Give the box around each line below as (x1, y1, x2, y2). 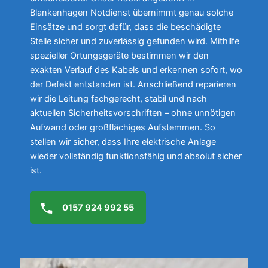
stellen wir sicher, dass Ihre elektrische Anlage (30, 136, 216, 147)
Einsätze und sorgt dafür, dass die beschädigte (30, 21, 221, 32)
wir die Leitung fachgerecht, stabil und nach (30, 93, 207, 104)
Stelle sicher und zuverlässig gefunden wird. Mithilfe (30, 35, 239, 47)
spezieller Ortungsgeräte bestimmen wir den (30, 50, 209, 61)
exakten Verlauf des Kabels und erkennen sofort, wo (30, 64, 242, 75)
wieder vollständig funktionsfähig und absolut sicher (30, 150, 242, 162)
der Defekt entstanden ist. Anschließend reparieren (30, 78, 236, 90)
